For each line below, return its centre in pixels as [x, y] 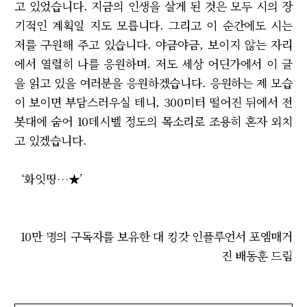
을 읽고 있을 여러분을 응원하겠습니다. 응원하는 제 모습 [153, 82]
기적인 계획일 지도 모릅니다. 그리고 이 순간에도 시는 [153, 25]
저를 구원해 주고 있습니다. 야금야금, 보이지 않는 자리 [153, 44]
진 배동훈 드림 [257, 255]
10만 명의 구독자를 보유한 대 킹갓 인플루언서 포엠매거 [156, 236]
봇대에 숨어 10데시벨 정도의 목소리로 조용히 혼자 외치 [153, 121]
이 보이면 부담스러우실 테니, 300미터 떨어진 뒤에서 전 [153, 101]
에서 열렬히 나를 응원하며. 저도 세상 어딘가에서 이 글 [153, 63]
